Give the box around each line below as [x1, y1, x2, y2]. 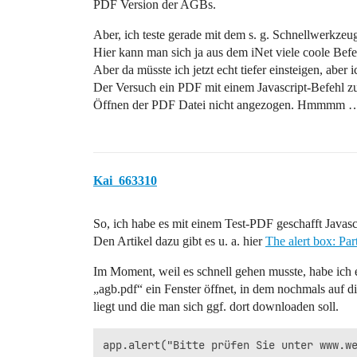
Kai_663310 [93, 174, 157, 187]
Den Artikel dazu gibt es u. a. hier [93, 234, 265, 248]
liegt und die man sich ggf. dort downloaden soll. [93, 300, 339, 313]
